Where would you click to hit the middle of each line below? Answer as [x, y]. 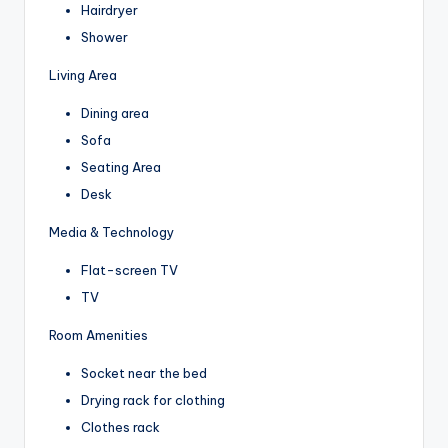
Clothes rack [120, 427]
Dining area [115, 112]
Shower [104, 36]
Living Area [83, 74]
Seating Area [121, 166]
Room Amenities [98, 335]
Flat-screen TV [129, 270]
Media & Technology [111, 232]
